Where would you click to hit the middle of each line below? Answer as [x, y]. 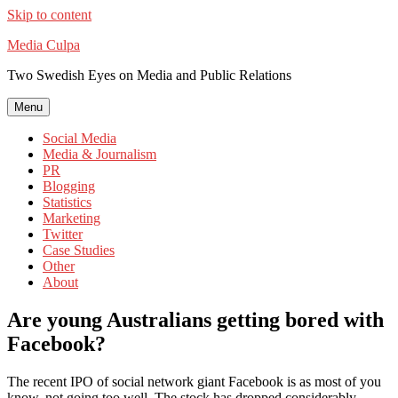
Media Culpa [44, 45]
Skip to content [49, 15]
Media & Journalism [99, 154]
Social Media [80, 138]
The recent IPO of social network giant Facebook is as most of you [194, 381]
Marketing [72, 218]
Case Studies [79, 250]
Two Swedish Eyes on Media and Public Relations [149, 75]
